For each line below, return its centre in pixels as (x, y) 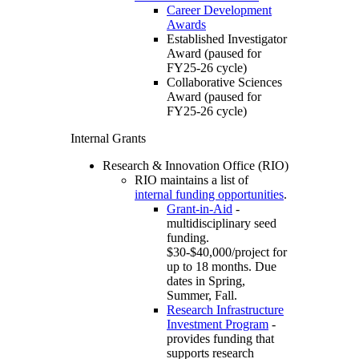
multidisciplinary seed (222, 224)
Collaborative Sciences (224, 83)
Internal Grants (108, 139)
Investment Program (218, 325)
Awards (186, 25)
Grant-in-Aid (200, 209)
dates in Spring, (206, 281)
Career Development (219, 10)
